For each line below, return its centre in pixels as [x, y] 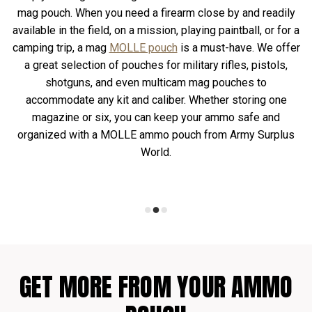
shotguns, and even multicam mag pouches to [156, 83]
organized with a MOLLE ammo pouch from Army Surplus [156, 135]
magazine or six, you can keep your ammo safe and [156, 117]
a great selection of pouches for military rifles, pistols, [156, 65]
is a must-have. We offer [239, 48]
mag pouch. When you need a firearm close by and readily [156, 13]
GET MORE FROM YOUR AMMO [156, 287]
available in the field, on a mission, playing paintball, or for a [156, 30]
